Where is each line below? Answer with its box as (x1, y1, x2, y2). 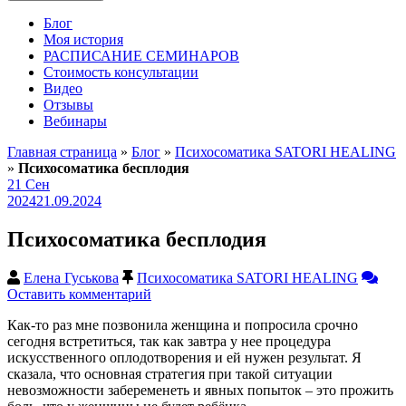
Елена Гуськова (24, 269, 119, 285)
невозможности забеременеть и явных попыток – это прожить (7, 382, 393, 398)
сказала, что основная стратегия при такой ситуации (7, 365, 333, 382)
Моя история (43, 32, 123, 47)
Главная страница (7, 144, 117, 159)
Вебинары (43, 113, 107, 129)
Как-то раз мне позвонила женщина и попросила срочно (7, 316, 358, 333)
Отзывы (43, 97, 93, 112)
